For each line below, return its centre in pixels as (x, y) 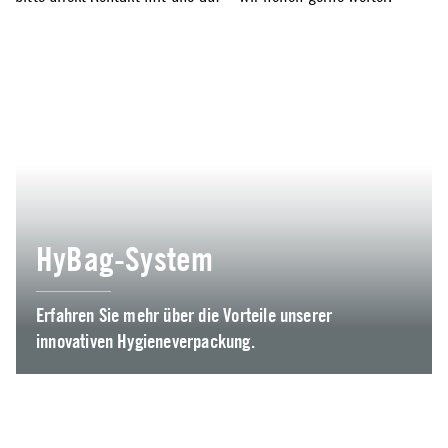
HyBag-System (125, 258)
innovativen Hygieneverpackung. (145, 340)
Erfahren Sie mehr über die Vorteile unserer (184, 314)
